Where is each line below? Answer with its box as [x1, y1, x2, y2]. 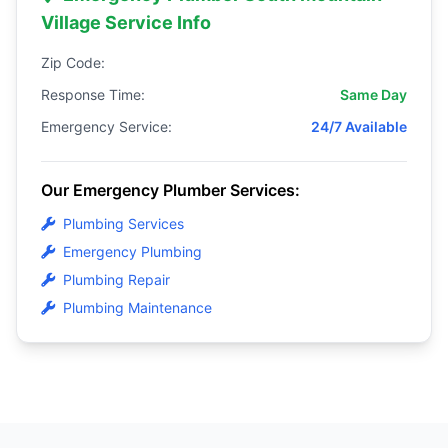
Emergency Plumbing [63, 243, 202, 260]
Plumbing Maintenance [63, 299, 212, 316]
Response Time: [41, 86, 145, 103]
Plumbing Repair [63, 271, 170, 288]
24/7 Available [311, 118, 407, 135]
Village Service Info [41, 12, 211, 33]
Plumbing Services [63, 215, 184, 232]
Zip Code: [41, 54, 105, 71]
